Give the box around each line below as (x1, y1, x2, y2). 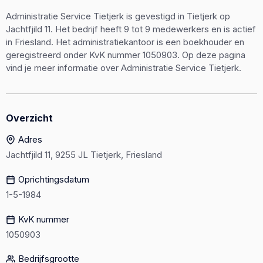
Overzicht (6, 112, 53, 124)
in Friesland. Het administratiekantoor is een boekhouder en (6, 36, 244, 48)
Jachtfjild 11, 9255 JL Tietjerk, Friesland (6, 149, 162, 160)
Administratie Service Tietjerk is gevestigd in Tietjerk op (6, 11, 230, 22)
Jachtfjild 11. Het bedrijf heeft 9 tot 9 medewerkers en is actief (6, 23, 256, 35)
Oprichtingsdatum (18, 173, 89, 185)
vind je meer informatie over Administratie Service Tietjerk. (6, 62, 241, 73)
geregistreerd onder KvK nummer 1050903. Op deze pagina (6, 49, 245, 60)
